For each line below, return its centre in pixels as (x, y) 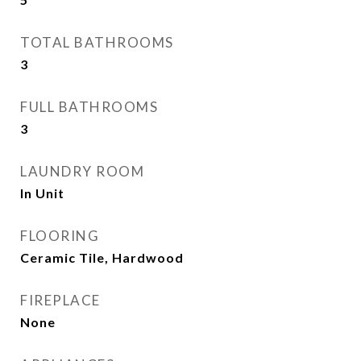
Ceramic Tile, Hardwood (102, 257)
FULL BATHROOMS (89, 107)
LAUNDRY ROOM (82, 171)
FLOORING (60, 236)
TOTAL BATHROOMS (97, 42)
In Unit (42, 193)
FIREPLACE (60, 300)
